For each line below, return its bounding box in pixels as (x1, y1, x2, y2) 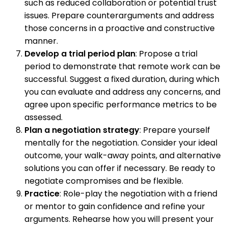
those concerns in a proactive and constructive (24, 22, 215, 35)
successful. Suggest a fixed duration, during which (24, 73, 219, 85)
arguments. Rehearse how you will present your (24, 213, 214, 225)
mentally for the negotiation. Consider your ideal (24, 137, 217, 149)
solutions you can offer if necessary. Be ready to (24, 162, 215, 175)
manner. (24, 35, 58, 47)
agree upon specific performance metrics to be (24, 99, 217, 111)
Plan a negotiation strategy (24, 124, 139, 136)
